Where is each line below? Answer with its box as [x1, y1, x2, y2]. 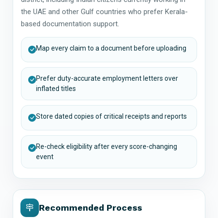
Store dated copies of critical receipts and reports [36, 112, 187, 120]
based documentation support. [21, 19, 119, 28]
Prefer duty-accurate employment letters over [36, 74, 178, 82]
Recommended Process [39, 202, 142, 213]
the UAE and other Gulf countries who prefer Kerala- [21, 7, 188, 16]
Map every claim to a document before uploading [36, 44, 186, 52]
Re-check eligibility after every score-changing [36, 142, 177, 150]
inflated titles [36, 84, 76, 92]
